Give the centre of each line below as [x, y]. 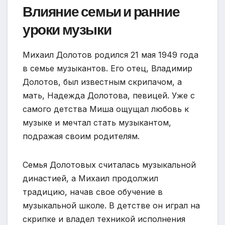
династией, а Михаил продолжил [90, 178]
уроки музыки [67, 30]
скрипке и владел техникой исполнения [104, 219]
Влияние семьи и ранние [101, 12]
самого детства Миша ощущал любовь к [106, 109]
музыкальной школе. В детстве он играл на [111, 205]
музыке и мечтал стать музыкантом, [97, 122]
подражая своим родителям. [81, 136]
